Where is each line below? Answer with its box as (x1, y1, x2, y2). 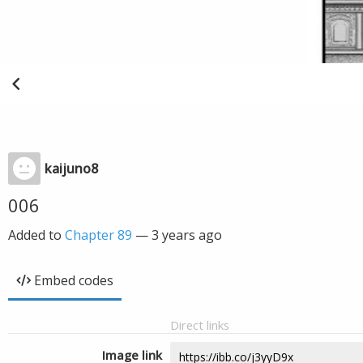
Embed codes (34, 271, 113, 289)
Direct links (170, 317, 229, 333)
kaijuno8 (45, 160, 98, 177)
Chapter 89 (65, 226, 132, 244)
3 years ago (152, 226, 222, 244)
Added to (8, 226, 65, 244)
